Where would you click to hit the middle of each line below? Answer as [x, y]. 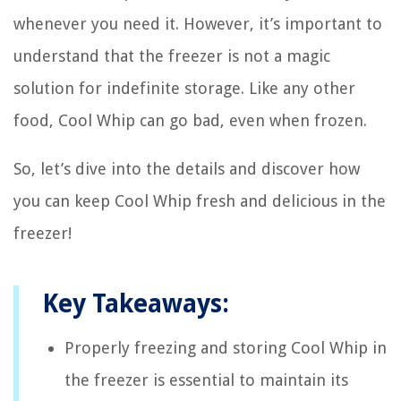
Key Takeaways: [136, 303]
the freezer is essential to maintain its [206, 380]
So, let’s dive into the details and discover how [187, 168]
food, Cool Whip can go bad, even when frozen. [190, 120]
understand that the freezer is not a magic [172, 55]
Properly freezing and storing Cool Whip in [226, 347]
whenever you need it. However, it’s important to [198, 23]
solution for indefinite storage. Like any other [184, 88]
